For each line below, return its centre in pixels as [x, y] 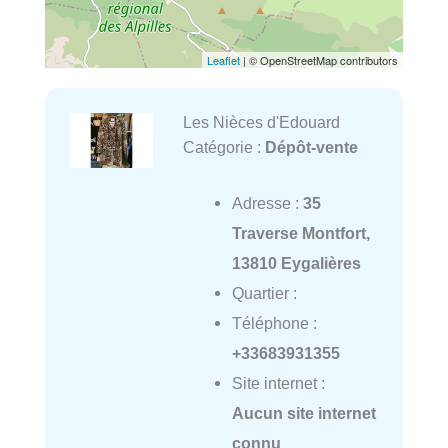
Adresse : [267, 203]
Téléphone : [274, 323]
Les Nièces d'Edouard [261, 122]
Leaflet [223, 60]
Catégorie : [223, 147]
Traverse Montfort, [300, 233]
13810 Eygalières [296, 263]
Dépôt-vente [311, 147]
